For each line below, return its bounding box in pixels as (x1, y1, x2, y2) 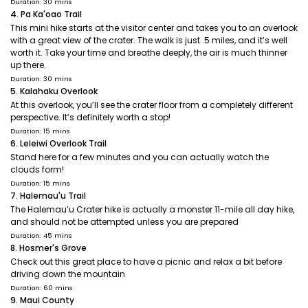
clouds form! (10, 164, 64, 175)
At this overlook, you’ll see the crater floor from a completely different (10, 99, 293, 111)
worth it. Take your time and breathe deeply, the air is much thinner (10, 47, 287, 58)
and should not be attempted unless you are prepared (10, 216, 239, 228)
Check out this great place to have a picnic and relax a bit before (10, 256, 282, 267)
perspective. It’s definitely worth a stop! (10, 111, 170, 123)
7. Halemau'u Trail (10, 190, 86, 201)
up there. (10, 59, 46, 71)
